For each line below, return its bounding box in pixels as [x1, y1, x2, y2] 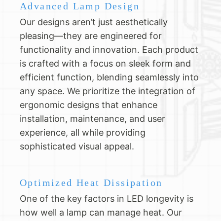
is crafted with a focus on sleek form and [20, 58, 191, 69]
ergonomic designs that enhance [20, 99, 157, 110]
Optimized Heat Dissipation [20, 177, 163, 188]
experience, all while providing [20, 127, 146, 138]
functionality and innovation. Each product [20, 44, 198, 55]
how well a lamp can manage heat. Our [20, 207, 182, 218]
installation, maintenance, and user [20, 113, 165, 124]
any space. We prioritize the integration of [20, 85, 195, 96]
